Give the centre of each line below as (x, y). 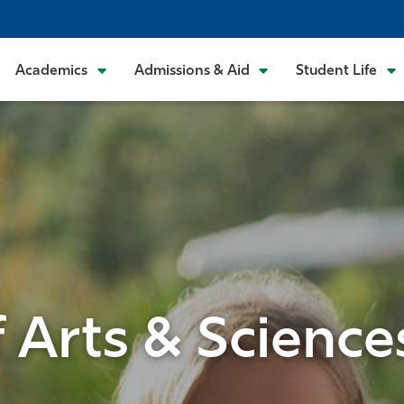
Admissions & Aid (192, 71)
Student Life (337, 71)
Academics (52, 71)
